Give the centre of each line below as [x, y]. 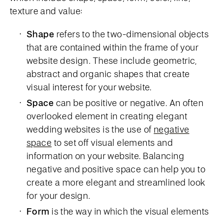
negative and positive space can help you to [116, 169]
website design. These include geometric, [112, 60]
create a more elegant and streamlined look [116, 182]
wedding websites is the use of [90, 129]
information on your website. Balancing [105, 156]
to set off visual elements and [112, 142]
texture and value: [46, 11]
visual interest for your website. [89, 87]
